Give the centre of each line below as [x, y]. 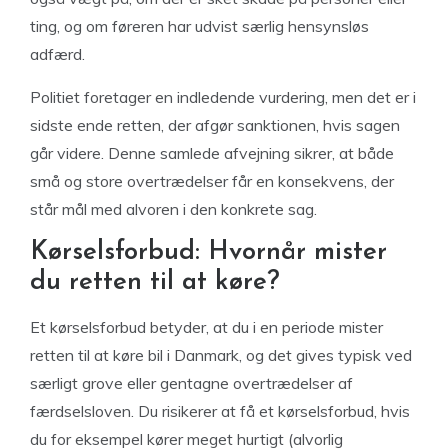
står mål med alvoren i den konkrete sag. [173, 209]
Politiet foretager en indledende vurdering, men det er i [223, 97]
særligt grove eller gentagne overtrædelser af [191, 383]
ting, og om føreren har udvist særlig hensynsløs [199, 26]
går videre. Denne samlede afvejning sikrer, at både [212, 153]
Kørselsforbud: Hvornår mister [208, 252]
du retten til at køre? [155, 282]
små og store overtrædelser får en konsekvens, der [212, 181]
